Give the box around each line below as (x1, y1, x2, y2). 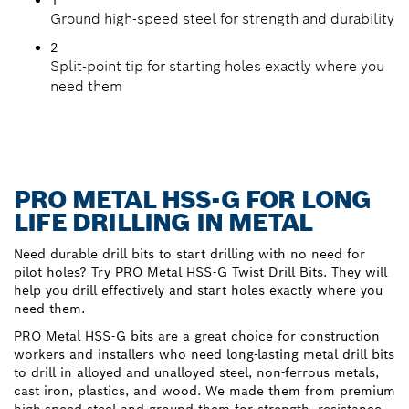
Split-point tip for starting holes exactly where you (50, 56, 384, 76)
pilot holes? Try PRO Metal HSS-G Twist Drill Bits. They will (14, 263, 387, 280)
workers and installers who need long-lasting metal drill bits (14, 345, 394, 362)
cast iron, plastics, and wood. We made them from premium (14, 382, 395, 399)
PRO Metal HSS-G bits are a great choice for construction (14, 327, 380, 344)
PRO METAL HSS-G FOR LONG (14, 183, 372, 215)
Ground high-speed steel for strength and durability (50, 8, 394, 28)
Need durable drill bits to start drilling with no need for (14, 245, 365, 262)
